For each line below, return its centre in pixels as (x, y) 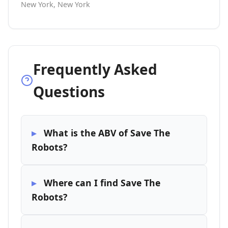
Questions (69, 92)
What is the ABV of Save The (107, 133)
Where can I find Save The (102, 183)
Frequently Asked (95, 69)
